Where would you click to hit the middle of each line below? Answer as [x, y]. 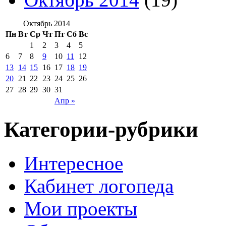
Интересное [74, 163]
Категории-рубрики [101, 130]
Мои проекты [81, 209]
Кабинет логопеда [99, 186]
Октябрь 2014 [47, 24]
